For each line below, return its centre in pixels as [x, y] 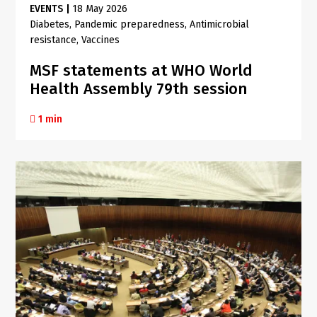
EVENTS [47, 8]
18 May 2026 [100, 8]
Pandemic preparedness [130, 24]
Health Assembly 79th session [139, 88]
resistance [53, 40]
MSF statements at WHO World [142, 70]
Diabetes [50, 24]
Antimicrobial [220, 24]
